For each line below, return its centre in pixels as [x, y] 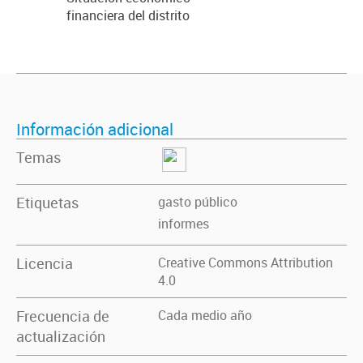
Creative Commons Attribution [246, 263]
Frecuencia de [63, 316]
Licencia [45, 263]
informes [184, 224]
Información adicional [95, 129]
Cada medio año [205, 315]
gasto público [198, 202]
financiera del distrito [128, 15]
